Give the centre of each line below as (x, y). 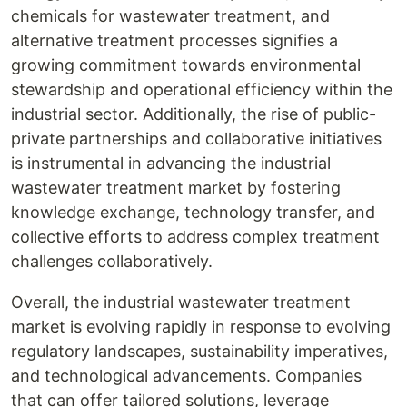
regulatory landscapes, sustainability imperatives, (199, 351)
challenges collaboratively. (112, 261)
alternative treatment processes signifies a (174, 40)
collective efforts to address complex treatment (195, 237)
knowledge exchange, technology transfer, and (193, 212)
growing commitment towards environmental (186, 65)
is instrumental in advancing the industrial (171, 163)
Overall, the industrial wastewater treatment (181, 302)
